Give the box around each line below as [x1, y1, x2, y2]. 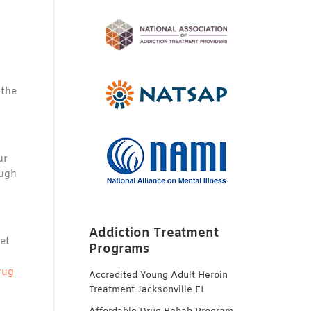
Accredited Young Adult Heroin [89, 269, 228, 281]
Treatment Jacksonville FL [89, 284, 206, 296]
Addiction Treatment [89, 225, 219, 242]
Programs [89, 241, 149, 258]
